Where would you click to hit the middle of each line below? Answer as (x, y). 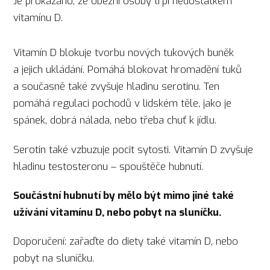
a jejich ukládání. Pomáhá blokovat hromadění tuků (128, 70)
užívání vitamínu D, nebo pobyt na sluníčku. (119, 212)
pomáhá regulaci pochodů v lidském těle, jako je (123, 104)
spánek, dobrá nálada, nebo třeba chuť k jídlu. (115, 121)
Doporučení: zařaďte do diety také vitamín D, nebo (126, 242)
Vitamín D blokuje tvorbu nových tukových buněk (124, 53)
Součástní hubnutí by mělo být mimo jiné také (124, 195)
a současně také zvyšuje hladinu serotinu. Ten (117, 87)
